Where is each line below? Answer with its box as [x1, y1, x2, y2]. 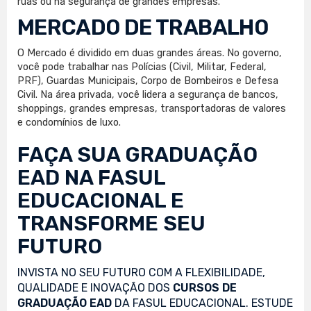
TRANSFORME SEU [17, 210, 205, 236]
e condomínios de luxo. [17, 116, 121, 128]
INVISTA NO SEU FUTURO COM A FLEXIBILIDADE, [17, 265, 265, 279]
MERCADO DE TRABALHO [17, 14, 269, 40]
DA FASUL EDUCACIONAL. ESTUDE [112, 296, 293, 310]
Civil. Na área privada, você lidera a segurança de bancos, [17, 88, 278, 101]
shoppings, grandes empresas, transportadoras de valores [17, 102, 286, 115]
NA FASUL [60, 165, 165, 190]
